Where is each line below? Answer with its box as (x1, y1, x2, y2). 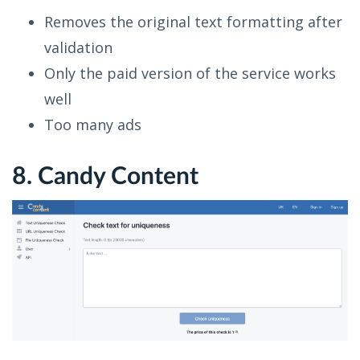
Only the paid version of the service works (44, 63, 336, 83)
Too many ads (44, 114, 141, 134)
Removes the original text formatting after (44, 11, 342, 31)
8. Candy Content (12, 164, 198, 189)
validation (44, 37, 112, 57)
